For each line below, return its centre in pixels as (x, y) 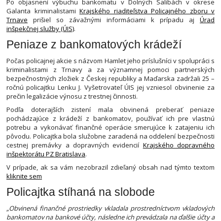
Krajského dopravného (179, 145)
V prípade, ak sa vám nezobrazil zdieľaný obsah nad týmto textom (110, 167)
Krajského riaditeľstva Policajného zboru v (147, 11)
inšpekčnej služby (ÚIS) (40, 29)
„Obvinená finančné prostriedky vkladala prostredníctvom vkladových (110, 208)
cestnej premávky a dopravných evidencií (75, 145)
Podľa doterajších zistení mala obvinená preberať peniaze (110, 110)
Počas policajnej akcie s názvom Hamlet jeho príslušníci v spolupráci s (110, 60)
